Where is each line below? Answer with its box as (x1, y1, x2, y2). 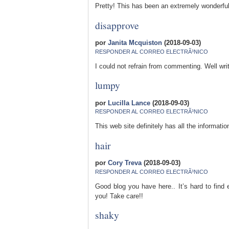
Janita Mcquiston (108, 39, 162, 47)
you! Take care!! (95, 192, 143, 200)
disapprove (95, 18, 139, 32)
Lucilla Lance (108, 99, 150, 107)
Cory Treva (108, 159, 142, 167)
